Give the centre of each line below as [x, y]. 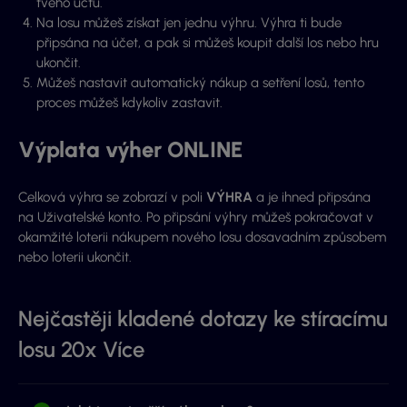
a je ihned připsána [312, 198]
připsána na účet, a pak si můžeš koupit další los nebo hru [208, 43]
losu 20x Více [81, 350]
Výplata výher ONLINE [130, 150]
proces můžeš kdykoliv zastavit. [129, 103]
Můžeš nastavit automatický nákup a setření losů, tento [200, 83]
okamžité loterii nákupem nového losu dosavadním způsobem [202, 238]
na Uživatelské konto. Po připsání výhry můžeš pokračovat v [196, 218]
